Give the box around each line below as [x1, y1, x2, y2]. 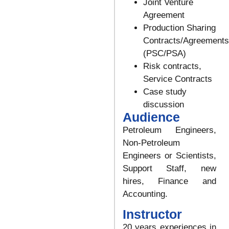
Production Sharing [143, 23, 216, 33]
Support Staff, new [122, 164, 216, 174]
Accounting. [122, 189, 168, 199]
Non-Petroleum [122, 138, 180, 148]
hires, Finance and [122, 176, 216, 187]
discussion [143, 100, 184, 110]
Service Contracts [143, 74, 212, 84]
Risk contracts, [143, 61, 201, 72]
